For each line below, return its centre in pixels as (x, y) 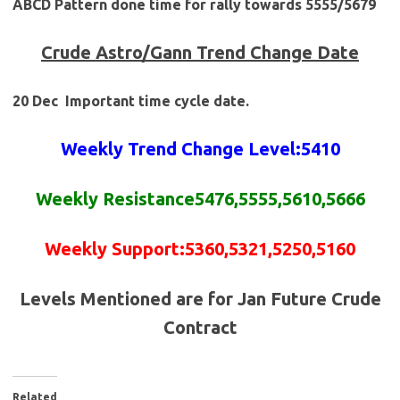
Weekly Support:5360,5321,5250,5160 (200, 249)
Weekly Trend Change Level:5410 (200, 149)
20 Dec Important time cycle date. (131, 101)
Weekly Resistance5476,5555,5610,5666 (200, 199)
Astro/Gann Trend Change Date (227, 53)
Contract (200, 328)
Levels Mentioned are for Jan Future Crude (200, 299)
